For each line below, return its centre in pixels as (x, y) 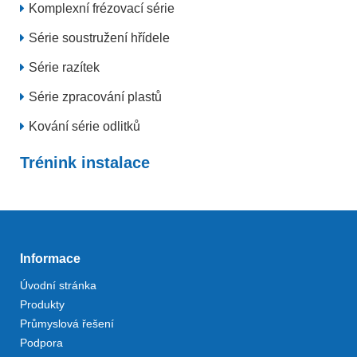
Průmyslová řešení (67, 324)
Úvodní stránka (58, 285)
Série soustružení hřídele (99, 38)
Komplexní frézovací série (102, 8)
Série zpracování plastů (95, 97)
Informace (50, 259)
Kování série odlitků (84, 126)
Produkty (42, 304)
